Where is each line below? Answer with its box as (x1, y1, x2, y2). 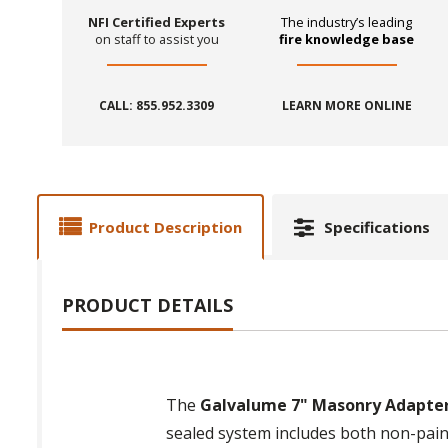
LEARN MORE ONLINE (281, 97, 412, 115)
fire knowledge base (279, 30, 415, 49)
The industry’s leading (281, 13, 413, 32)
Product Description (89, 217, 242, 238)
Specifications (324, 217, 430, 238)
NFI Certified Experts (88, 13, 226, 32)
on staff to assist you (94, 30, 219, 49)
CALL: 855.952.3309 (99, 97, 215, 115)
